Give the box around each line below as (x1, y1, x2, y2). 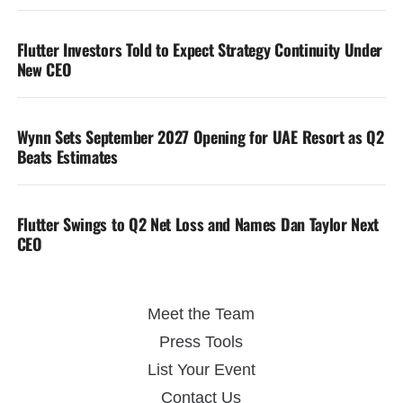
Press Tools (159, 333, 244, 351)
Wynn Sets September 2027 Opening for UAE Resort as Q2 (16, 125, 384, 148)
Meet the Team (148, 305, 255, 323)
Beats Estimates (16, 145, 118, 168)
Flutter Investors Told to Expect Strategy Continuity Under (16, 38, 383, 61)
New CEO (16, 58, 72, 81)
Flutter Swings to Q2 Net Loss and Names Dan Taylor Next (16, 212, 380, 236)
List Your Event (147, 361, 255, 379)
